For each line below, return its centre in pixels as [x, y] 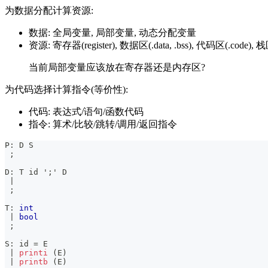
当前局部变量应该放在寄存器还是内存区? [117, 67]
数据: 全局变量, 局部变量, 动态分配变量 [112, 32]
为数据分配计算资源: [49, 10]
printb [33, 261]
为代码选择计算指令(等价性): [66, 89]
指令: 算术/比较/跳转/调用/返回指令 [103, 124]
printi [33, 252]
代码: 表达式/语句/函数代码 [86, 111]
